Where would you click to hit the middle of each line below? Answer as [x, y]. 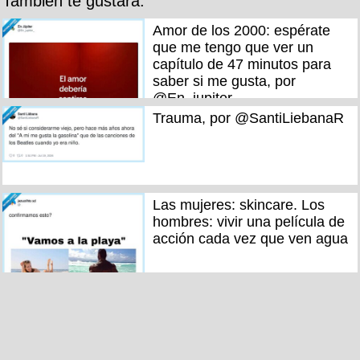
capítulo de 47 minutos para [241, 64]
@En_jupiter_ [196, 98]
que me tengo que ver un [233, 47]
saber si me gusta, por [224, 81]
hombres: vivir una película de [248, 222]
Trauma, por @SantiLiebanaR [248, 118]
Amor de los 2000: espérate [241, 31]
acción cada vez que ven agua [250, 239]
